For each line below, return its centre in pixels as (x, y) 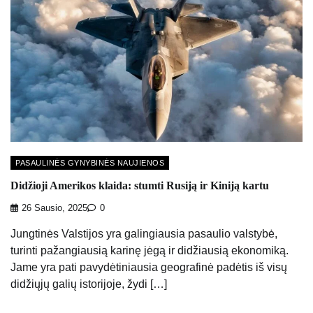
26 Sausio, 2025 (54, 209)
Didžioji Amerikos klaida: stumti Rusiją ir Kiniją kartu (140, 185)
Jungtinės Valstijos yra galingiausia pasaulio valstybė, (144, 234)
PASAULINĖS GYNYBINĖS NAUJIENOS (90, 162)
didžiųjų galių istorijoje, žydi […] (89, 284)
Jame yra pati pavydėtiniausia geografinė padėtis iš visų (149, 268)
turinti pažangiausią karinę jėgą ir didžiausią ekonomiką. (150, 251)
